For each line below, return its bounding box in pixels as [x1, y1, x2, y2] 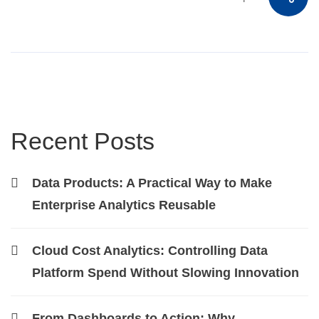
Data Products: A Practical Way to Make [32, 176, 272, 190]
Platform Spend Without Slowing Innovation [32, 266, 299, 280]
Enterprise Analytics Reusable [32, 198, 216, 212]
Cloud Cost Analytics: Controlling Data [32, 244, 268, 258]
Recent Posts [11, 127, 155, 155]
